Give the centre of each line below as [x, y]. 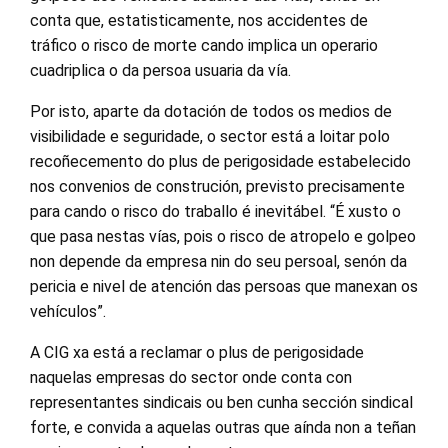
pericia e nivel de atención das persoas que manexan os [224, 286]
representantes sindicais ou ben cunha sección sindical [221, 402]
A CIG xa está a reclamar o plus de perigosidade [197, 352]
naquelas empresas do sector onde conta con [191, 377]
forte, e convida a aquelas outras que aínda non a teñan [223, 427]
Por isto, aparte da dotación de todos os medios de [211, 111]
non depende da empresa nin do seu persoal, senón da [218, 261]
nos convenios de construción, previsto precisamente [217, 186]
